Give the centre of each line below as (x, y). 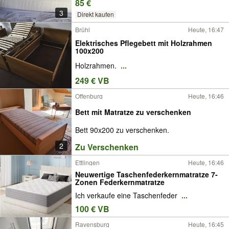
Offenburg (89, 96)
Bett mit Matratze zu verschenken (133, 112)
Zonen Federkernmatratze (120, 182)
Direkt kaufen (95, 14)
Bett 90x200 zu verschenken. (122, 130)
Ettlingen (87, 162)
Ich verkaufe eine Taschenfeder (127, 196)
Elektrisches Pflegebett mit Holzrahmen (144, 43)
